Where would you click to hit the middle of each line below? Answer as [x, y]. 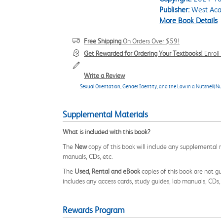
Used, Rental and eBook [107, 171]
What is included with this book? [107, 132]
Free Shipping [103, 41]
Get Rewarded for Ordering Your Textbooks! [143, 53]
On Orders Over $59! [150, 41]
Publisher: [175, 10]
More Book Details [189, 20]
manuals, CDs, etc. [88, 156]
